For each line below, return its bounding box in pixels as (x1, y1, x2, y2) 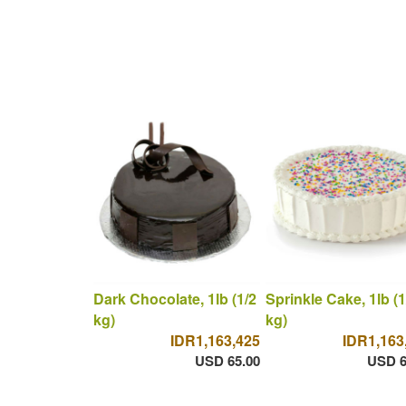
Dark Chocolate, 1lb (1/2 (92, 288, 256, 310)
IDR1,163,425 (169, 330, 260, 352)
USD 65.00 (194, 351, 260, 372)
